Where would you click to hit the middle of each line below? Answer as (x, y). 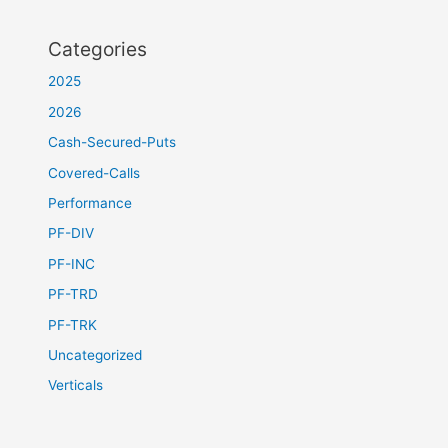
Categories (98, 49)
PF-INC (72, 263)
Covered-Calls (94, 172)
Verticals (76, 385)
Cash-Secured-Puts (112, 142)
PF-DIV (71, 233)
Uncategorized (95, 355)
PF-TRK (73, 324)
